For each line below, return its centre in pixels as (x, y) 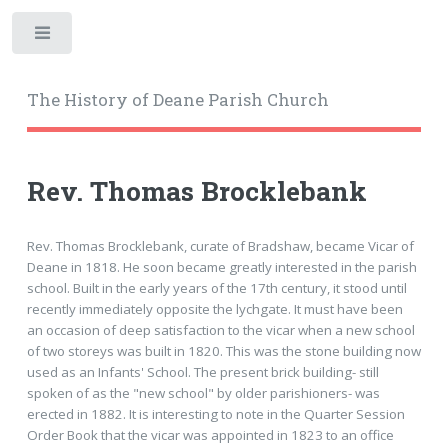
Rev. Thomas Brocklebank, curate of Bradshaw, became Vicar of (220, 245)
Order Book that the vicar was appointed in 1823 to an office (210, 434)
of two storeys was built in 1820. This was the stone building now (223, 350)
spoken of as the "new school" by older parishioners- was (203, 392)
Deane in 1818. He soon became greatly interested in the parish (221, 266)
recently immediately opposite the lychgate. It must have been (214, 308)
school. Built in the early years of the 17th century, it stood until (216, 287)
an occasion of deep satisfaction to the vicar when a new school (220, 329)
